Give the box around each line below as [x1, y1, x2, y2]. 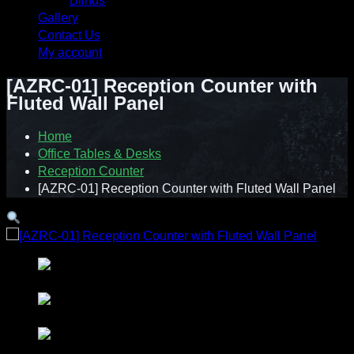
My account [38, 46, 102, 59]
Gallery [38, 11, 78, 24]
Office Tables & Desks [38, 146, 161, 160]
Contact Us [38, 28, 100, 42]
